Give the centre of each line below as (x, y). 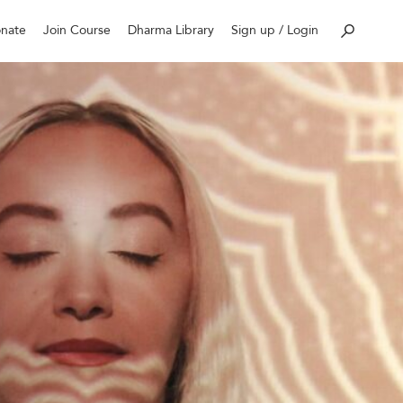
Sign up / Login (275, 30)
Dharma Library (171, 30)
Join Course (76, 30)
